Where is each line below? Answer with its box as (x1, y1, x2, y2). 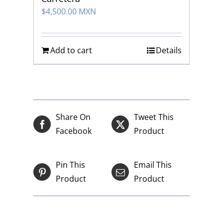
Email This (134, 159, 172, 171)
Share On (56, 111, 91, 123)
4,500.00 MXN (46, 6, 97, 17)
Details (155, 45, 182, 56)
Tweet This (134, 111, 174, 123)
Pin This (56, 159, 86, 171)
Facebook (56, 125, 92, 137)
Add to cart (50, 45, 93, 56)
